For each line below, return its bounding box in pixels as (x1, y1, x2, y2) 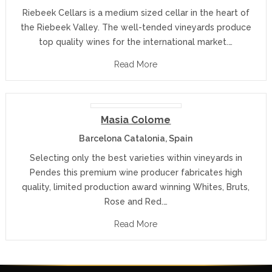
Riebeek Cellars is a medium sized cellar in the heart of (22, 8, 250, 18)
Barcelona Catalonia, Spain (79, 134, 193, 143)
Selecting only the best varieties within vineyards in (29, 153, 242, 163)
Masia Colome (101, 114, 171, 126)
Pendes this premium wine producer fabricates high (29, 168, 242, 177)
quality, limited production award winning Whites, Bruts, (22, 182, 250, 192)
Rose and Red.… (104, 197, 168, 206)
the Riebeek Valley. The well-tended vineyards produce (20, 22, 251, 32)
